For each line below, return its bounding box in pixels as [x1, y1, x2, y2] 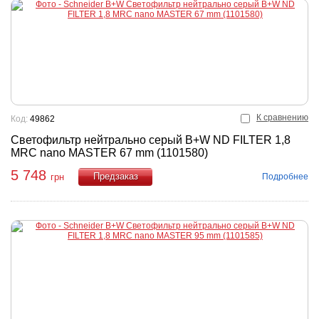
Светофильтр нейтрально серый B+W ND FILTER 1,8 [11, 134, 291, 146]
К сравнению [256, 113, 308, 122]
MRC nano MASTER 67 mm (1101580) [11, 147, 208, 159]
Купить [100, 188, 130, 199]
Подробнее [262, 171, 308, 182]
